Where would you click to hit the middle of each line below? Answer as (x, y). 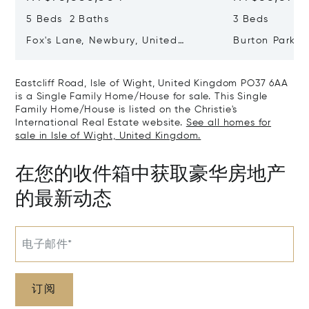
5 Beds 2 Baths (68, 20)
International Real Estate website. (101, 123)
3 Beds (251, 20)
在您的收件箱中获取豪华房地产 (151, 172)
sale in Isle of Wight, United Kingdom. (108, 136)
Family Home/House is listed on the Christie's (127, 110)
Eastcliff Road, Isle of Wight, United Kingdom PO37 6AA (152, 84)
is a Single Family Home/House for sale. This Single (142, 97)
